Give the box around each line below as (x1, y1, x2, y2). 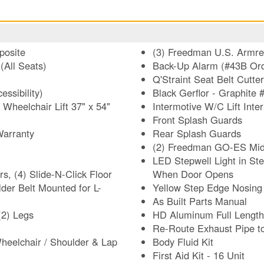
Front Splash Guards (153, 113, 242, 127)
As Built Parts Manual (153, 194, 247, 209)
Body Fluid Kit (153, 235, 213, 249)
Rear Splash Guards (153, 126, 241, 141)
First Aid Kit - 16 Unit (153, 248, 245, 263)
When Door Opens (153, 167, 233, 181)
